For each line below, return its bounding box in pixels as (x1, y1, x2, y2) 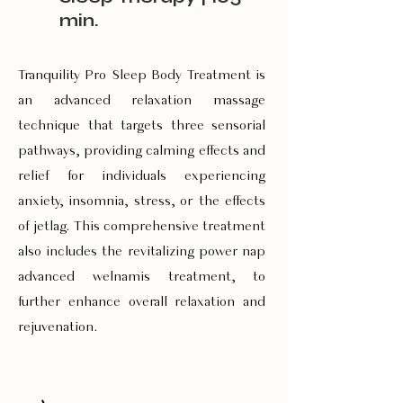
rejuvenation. (18, 320, 98, 335)
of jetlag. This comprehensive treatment (18, 219, 265, 234)
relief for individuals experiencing (18, 169, 265, 184)
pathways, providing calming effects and (18, 144, 265, 158)
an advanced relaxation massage (18, 94, 265, 108)
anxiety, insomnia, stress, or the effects (18, 194, 265, 209)
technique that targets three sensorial (18, 119, 265, 133)
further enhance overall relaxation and (18, 295, 265, 309)
